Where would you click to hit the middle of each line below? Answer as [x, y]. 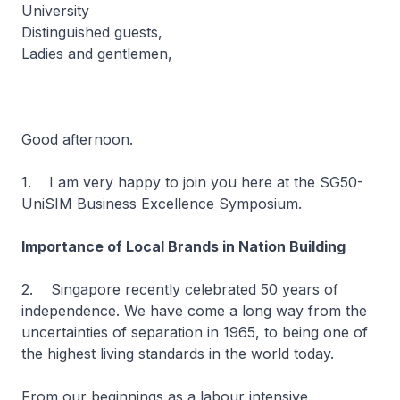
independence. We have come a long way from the [194, 311]
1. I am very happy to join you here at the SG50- [192, 182]
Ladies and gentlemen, [97, 54]
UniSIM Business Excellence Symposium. [164, 204]
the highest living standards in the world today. [178, 354]
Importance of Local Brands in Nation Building [183, 246]
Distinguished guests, [92, 32]
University [55, 11]
